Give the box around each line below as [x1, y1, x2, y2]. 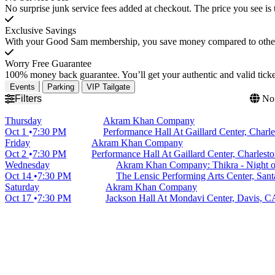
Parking [47, 82, 74, 91]
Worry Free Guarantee [5, 58, 91, 69]
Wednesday [5, 159, 50, 170]
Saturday [5, 181, 39, 192]
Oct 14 [5, 170, 34, 181]
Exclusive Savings [5, 25, 76, 36]
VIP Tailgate [87, 82, 130, 91]
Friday [5, 137, 30, 148]
